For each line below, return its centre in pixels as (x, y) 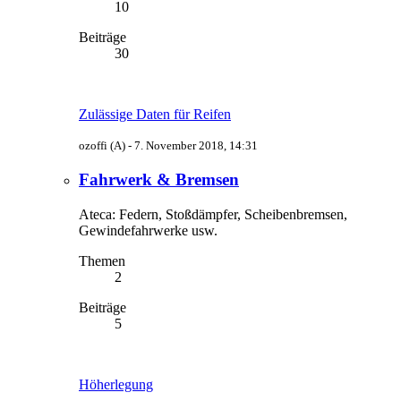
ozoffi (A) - (107, 146)
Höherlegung (116, 384)
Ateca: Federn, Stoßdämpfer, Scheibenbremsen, (213, 214)
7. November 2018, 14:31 (196, 146)
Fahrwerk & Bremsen (159, 179)
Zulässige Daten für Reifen (155, 115)
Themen (102, 260)
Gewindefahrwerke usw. (148, 230)
